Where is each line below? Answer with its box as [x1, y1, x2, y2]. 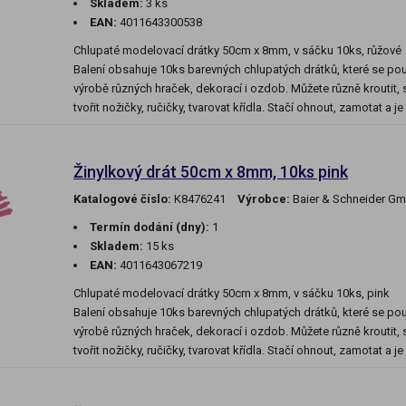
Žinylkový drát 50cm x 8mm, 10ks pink [73, 162, 348, 182]
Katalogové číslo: [73, 192, 171, 207]
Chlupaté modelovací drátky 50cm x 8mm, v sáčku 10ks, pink [73, 286, 390, 301]
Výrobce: [237, 192, 290, 207]
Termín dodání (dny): [90, 220, 209, 235]
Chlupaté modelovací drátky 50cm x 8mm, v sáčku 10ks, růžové [73, 43, 401, 58]
